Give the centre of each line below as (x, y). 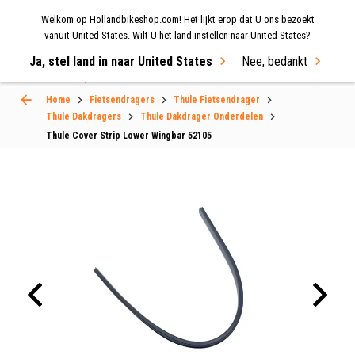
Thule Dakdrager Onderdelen (202, 117)
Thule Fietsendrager (217, 99)
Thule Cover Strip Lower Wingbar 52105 (129, 135)
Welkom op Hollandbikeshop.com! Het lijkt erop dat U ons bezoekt (177, 19)
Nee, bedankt (275, 61)
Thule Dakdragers (84, 117)
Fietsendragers (122, 99)
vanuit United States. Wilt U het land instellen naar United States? (177, 35)
